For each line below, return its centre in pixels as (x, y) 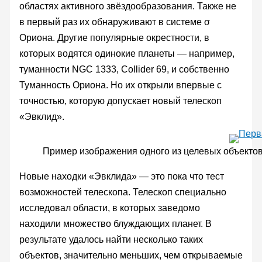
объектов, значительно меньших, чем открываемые (131, 255)
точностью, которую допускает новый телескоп (120, 101)
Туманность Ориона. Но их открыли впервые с (120, 85)
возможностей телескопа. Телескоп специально (123, 192)
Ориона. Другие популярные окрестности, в (114, 37)
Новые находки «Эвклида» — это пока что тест (121, 176)
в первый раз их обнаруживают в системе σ (114, 22)
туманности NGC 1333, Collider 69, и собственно (124, 69)
